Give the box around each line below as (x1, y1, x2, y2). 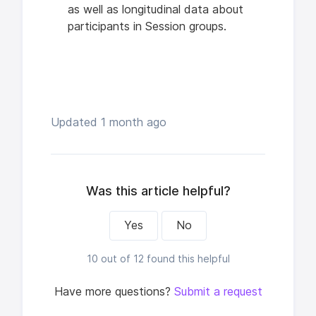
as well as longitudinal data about (68, 3, 243, 17)
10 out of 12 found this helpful (86, 253, 230, 265)
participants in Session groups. (68, 20, 226, 34)
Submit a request (174, 285, 262, 299)
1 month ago (101, 116, 166, 130)
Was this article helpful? (85, 183, 231, 199)
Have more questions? (54, 285, 174, 299)
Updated (51, 116, 101, 130)
